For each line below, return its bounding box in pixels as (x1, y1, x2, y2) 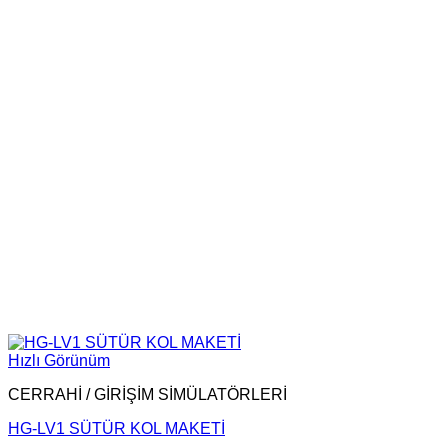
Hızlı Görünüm (8, 352, 110, 369)
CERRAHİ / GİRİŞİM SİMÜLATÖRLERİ (8, 386, 287, 403)
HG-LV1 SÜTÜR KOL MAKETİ (8, 420, 225, 437)
